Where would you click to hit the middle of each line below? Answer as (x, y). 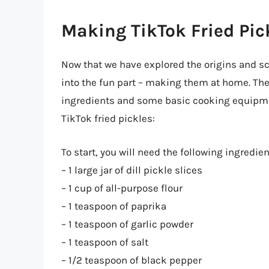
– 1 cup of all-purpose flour (122, 188)
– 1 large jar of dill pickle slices (132, 170)
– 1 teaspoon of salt (105, 242)
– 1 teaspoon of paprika (114, 206)
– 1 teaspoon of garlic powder (127, 224)
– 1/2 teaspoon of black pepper (131, 260)
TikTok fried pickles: (108, 119)
